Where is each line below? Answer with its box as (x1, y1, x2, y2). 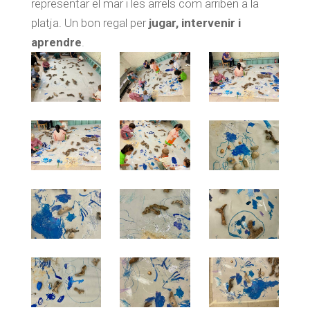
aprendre (30, 35, 82, 49)
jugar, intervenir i (148, 16, 241, 30)
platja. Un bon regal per (30, 16, 149, 30)
